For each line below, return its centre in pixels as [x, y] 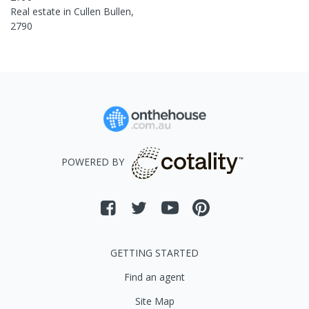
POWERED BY [92, 162]
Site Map [154, 301]
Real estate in [42, 11]
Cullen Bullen [102, 11]
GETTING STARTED [154, 253]
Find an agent [154, 277]
